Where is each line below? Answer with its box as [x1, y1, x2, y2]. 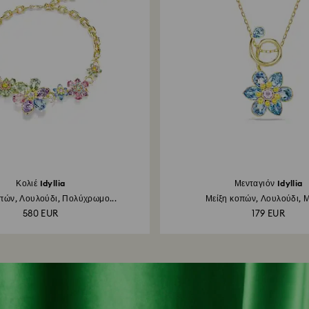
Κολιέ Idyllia [16, 179, 66, 188]
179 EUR [252, 210, 286, 219]
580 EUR [22, 210, 59, 219]
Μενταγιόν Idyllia [234, 179, 303, 188]
